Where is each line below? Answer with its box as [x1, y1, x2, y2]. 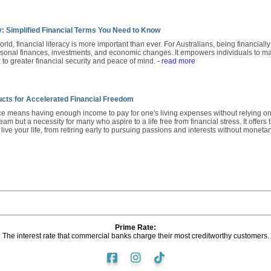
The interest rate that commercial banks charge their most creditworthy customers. [2, 231, 269, 240]
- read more [157, 56, 195, 65]
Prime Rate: [115, 223, 156, 232]
